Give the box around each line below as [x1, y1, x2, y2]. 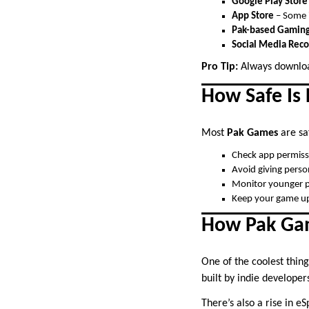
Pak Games [227, 128, 278, 139]
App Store [232, 11, 274, 22]
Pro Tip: [201, 61, 238, 73]
